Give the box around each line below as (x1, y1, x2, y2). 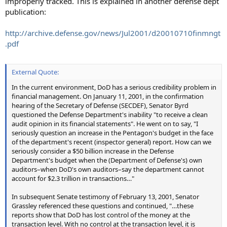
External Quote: (12, 67, 59, 77)
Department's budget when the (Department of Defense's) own (12, 155, 202, 165)
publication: (5, 7, 46, 17)
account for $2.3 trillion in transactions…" (12, 173, 134, 183)
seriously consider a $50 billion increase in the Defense (12, 146, 174, 156)
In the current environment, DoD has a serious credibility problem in (12, 82, 216, 92)
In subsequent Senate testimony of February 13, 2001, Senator (12, 192, 199, 201)
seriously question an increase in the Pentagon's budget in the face (12, 128, 213, 137)
